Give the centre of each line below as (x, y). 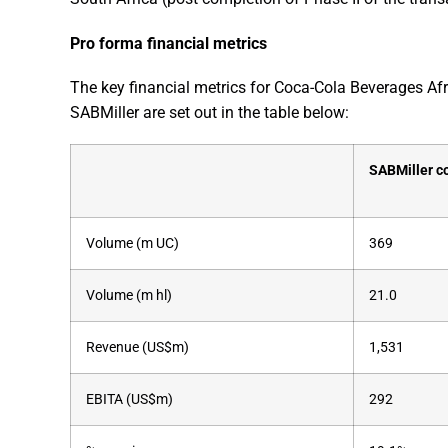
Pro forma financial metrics (168, 43)
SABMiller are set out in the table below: (209, 112)
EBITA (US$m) (129, 399)
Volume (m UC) (132, 243)
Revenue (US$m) (137, 347)
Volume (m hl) (129, 295)
